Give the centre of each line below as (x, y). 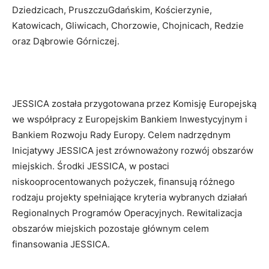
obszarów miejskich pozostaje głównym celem (110, 228)
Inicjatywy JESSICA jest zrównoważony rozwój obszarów (133, 150)
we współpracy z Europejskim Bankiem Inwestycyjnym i (130, 119)
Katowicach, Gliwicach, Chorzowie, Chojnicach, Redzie (128, 25)
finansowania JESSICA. (61, 244)
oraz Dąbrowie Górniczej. (66, 41)
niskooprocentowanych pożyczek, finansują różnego (123, 181)
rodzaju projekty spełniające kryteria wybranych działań (130, 197)
